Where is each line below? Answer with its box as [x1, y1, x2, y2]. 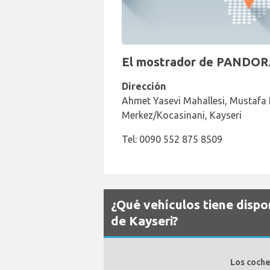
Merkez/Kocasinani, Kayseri [122, 110, 242, 121]
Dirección [122, 81, 166, 92]
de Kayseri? [111, 213, 178, 228]
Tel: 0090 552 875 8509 [122, 134, 222, 145]
